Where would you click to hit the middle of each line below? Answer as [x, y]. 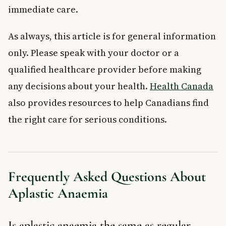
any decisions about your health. [79, 86]
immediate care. [43, 9]
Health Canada [182, 86]
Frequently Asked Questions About [107, 176]
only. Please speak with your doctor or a [94, 52]
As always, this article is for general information [112, 36]
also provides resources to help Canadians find [108, 102]
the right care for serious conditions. [88, 119]
